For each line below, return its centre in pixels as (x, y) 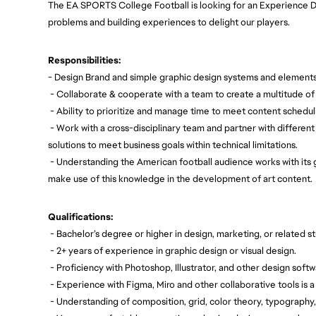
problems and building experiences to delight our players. (169, 22)
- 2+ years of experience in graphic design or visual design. (173, 251)
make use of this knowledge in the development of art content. (180, 178)
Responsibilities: (84, 60)
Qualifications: (80, 217)
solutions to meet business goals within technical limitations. (173, 145)
